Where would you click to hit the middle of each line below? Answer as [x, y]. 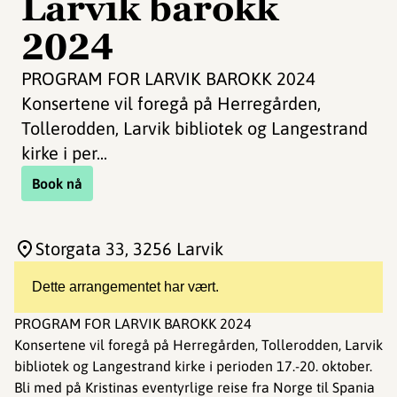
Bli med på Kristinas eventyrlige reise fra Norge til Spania [195, 387]
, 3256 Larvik [174, 249]
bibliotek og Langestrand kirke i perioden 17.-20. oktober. [193, 366]
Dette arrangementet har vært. [125, 287]
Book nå [57, 183]
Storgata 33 [80, 249]
